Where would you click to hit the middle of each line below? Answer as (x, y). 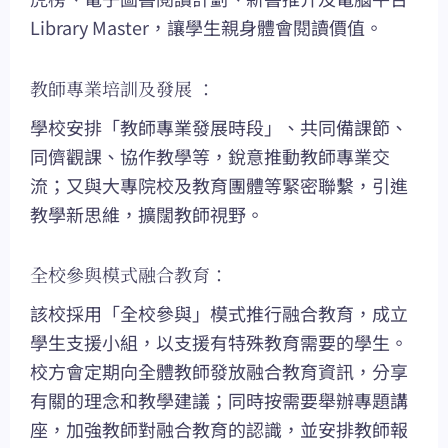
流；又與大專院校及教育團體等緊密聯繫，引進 (219, 184)
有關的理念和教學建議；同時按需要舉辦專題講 (219, 400)
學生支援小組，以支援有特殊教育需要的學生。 (219, 342)
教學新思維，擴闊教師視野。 (147, 213)
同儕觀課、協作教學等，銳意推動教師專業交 (210, 155)
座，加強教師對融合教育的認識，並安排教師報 (219, 429)
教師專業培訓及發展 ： (122, 87)
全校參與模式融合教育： (129, 274)
